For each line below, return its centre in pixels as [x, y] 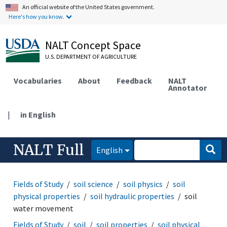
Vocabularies [38, 80]
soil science [93, 184]
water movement [44, 208]
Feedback [135, 80]
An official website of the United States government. [89, 7]
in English [38, 114]
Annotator [188, 87]
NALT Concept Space [93, 45]
